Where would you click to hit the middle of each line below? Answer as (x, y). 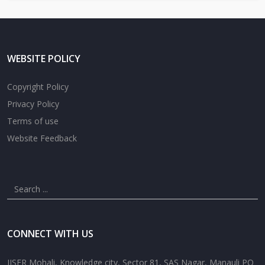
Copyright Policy (38, 86)
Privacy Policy (33, 104)
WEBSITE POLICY (44, 58)
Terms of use (33, 121)
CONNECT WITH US (50, 233)
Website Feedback (42, 138)
